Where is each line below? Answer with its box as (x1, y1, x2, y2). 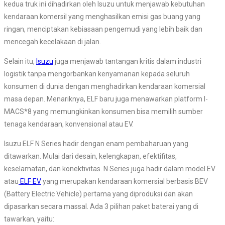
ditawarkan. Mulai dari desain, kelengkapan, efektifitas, (4, 152, 177, 161)
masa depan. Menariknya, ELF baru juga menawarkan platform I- (4, 95, 208, 103)
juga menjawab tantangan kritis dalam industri (53, 57, 201, 66)
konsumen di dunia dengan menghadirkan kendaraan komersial (4, 82, 205, 91)
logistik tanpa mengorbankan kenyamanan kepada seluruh (4, 70, 190, 78)
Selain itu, (4, 57, 36, 66)
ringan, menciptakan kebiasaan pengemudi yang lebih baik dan (4, 25, 202, 34)
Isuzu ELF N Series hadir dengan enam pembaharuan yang (4, 140, 188, 148)
